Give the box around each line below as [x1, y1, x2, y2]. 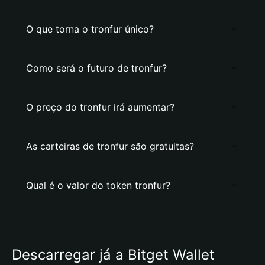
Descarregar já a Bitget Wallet [12, 246, 215, 263]
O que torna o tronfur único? [26, 23, 154, 35]
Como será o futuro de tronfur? [26, 62, 167, 74]
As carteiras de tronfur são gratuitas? [26, 140, 194, 152]
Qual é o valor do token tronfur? [26, 179, 170, 191]
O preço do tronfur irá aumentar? [26, 101, 174, 113]
